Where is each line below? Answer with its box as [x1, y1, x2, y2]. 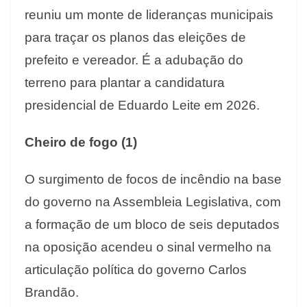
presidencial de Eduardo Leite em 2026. [25, 98, 260, 113]
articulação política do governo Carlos [25, 262, 247, 278]
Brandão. [25, 285, 79, 300]
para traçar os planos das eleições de [25, 30, 246, 45]
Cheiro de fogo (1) [25, 135, 137, 150]
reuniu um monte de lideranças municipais [25, 8, 273, 23]
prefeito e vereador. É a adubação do [25, 53, 243, 68]
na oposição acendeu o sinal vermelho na [25, 240, 271, 255]
